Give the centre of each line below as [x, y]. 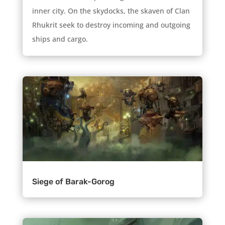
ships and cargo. [60, 39]
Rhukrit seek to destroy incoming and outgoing [111, 25]
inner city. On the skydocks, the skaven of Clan [111, 11]
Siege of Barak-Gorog [73, 182]
